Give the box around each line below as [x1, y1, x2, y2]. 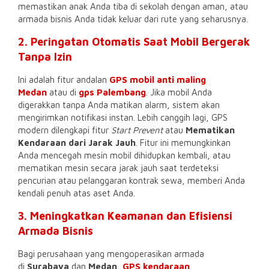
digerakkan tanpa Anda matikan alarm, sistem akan [18, 99, 220, 110]
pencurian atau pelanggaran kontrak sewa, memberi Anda [18, 175, 245, 186]
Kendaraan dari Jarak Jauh [18, 137, 136, 148]
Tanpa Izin [18, 50, 72, 63]
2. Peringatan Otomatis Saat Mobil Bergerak [18, 35, 250, 48]
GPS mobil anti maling [109, 74, 206, 85]
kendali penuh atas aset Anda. [18, 187, 135, 198]
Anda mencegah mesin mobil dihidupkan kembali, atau [18, 150, 231, 160]
